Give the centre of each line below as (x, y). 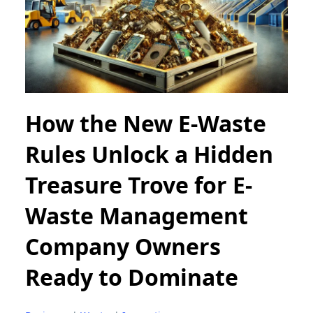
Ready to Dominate (132, 277)
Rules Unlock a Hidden (149, 154)
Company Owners (123, 246)
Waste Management (137, 215)
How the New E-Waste (146, 123)
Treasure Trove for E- (139, 184)
